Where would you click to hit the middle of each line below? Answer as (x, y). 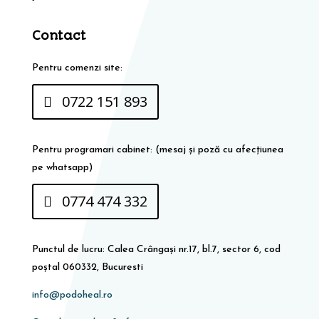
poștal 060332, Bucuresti (87, 267)
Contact (59, 35)
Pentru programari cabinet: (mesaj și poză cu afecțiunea (157, 150)
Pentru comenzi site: (77, 68)
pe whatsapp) (62, 167)
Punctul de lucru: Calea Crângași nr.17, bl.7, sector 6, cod (156, 249)
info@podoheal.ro (72, 295)
